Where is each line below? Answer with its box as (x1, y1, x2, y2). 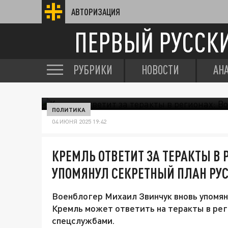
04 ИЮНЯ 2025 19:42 (52, 118, 106, 125)
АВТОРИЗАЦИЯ (71, 7, 120, 17)
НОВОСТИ (141, 63, 179, 77)
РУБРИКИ (73, 63, 112, 77)
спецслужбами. (52, 215, 115, 226)
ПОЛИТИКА (52, 106, 85, 113)
